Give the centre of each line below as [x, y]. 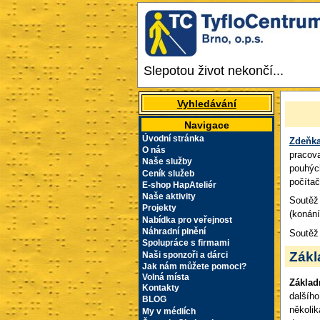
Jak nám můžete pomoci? [194, 266]
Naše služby [167, 162]
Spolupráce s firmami [185, 243]
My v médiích [169, 311]
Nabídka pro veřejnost [187, 220]
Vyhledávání [206, 103]
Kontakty [160, 288]
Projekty [159, 208]
